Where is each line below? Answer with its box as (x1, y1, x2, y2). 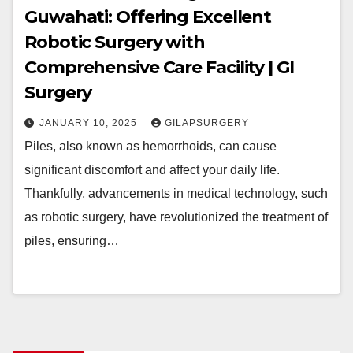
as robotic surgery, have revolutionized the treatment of (24, 210, 328, 224)
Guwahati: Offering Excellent (24, 6, 272, 28)
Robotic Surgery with (24, 32, 205, 53)
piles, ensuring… (24, 234, 119, 247)
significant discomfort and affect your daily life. (24, 163, 280, 176)
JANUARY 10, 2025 (39, 117, 140, 128)
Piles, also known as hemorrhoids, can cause (24, 139, 277, 153)
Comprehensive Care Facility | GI (24, 57, 294, 78)
